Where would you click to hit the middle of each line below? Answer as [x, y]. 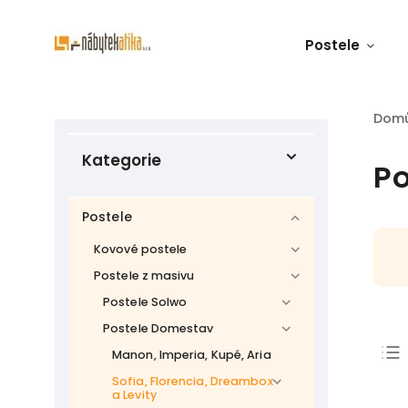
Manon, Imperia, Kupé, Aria [192, 355]
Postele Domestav [158, 328]
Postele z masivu [144, 275]
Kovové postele [141, 249]
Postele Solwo [145, 302]
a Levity [134, 395]
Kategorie [122, 160]
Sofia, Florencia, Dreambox [193, 381]
